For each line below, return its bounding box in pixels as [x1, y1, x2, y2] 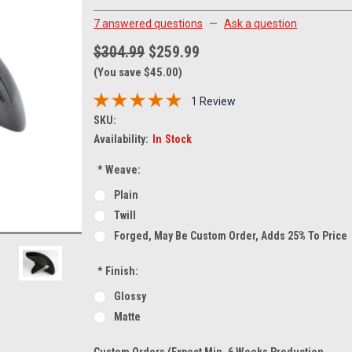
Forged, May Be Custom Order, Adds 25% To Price [113, 229, 347, 242]
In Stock [152, 132, 192, 145]
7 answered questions [93, 16, 203, 30]
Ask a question [224, 16, 297, 30]
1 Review [190, 95, 236, 108]
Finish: [102, 264, 138, 277]
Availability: [93, 132, 148, 145]
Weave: [102, 163, 141, 176]
